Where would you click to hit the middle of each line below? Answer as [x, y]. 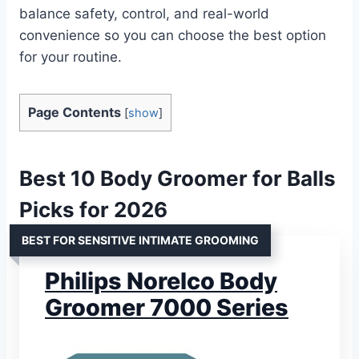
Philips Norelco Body [161, 280]
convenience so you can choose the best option [173, 35]
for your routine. [71, 56]
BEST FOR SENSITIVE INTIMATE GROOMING [140, 240]
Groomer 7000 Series [167, 307]
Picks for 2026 [93, 209]
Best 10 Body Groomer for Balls [177, 178]
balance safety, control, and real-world [144, 13]
